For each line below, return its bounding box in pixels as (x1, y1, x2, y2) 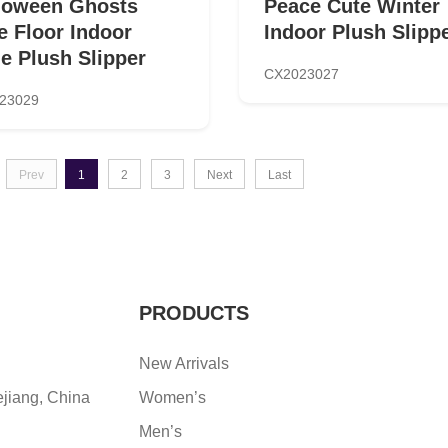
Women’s (139, 388, 206, 406)
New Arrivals (139, 354, 229, 372)
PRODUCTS (139, 301, 249, 324)
